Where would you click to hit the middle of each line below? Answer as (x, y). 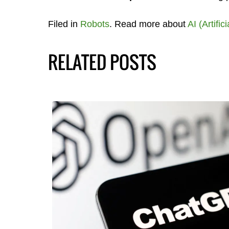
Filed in (64, 24)
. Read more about (148, 24)
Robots (95, 24)
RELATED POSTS (102, 62)
